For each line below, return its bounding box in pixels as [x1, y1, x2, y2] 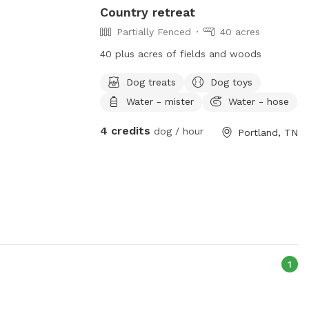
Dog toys [210, 76, 252, 88]
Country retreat [99, 4, 195, 19]
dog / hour [150, 125, 203, 137]
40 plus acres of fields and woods [99, 48, 261, 59]
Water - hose [228, 95, 289, 107]
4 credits [99, 123, 150, 137]
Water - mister [126, 95, 194, 107]
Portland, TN [237, 126, 298, 138]
